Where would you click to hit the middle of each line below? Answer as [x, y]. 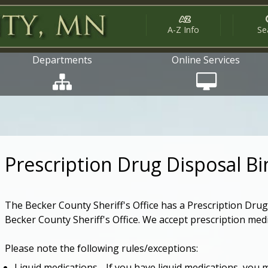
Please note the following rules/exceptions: [101, 249]
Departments [62, 60]
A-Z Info [183, 29]
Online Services [206, 60]
